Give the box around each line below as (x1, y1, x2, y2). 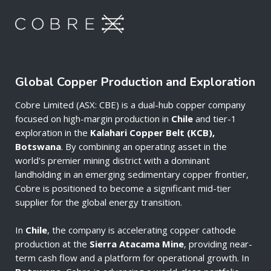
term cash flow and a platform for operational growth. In (15, 252, 249, 264)
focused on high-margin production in (15, 113, 171, 125)
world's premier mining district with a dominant (15, 154, 210, 167)
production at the (15, 238, 90, 250)
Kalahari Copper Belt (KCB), (90, 126, 215, 139)
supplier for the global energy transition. (15, 196, 182, 209)
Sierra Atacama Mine (90, 238, 184, 250)
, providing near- (184, 238, 252, 250)
